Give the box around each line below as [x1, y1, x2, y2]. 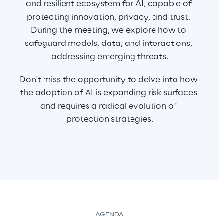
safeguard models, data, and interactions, [25, 39, 194, 48]
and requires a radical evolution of [40, 102, 179, 110]
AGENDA [95, 212, 124, 218]
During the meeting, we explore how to [31, 26, 188, 35]
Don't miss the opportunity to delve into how [20, 75, 199, 84]
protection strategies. [66, 115, 153, 124]
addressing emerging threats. [51, 52, 168, 61]
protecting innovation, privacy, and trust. [27, 13, 192, 22]
